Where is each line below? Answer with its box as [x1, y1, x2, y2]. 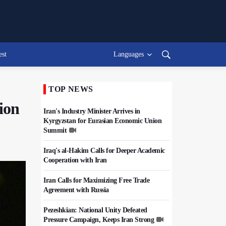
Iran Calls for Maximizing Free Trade [43, 177, 149, 184]
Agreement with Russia [43, 186, 109, 194]
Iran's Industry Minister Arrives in [43, 107, 140, 115]
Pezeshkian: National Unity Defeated [43, 206, 147, 214]
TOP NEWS [48, 85, 94, 93]
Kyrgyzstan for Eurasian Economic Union [43, 117, 161, 125]
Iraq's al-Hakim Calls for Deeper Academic [43, 147, 165, 154]
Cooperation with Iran [43, 156, 107, 164]
